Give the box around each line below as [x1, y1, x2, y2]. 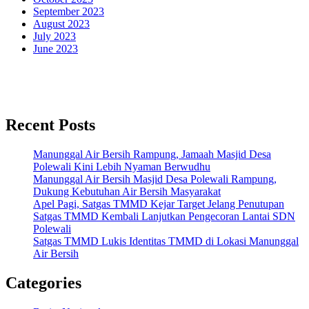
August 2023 [33, 18, 90, 30]
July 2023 [33, 30, 76, 43]
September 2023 [33, 6, 104, 18]
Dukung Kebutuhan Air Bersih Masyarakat [33, 186, 221, 198]
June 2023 [33, 43, 78, 55]
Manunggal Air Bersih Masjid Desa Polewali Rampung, [33, 173, 277, 186]
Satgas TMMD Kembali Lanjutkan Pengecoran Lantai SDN [33, 210, 295, 223]
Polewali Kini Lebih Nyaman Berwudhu [33, 161, 210, 173]
